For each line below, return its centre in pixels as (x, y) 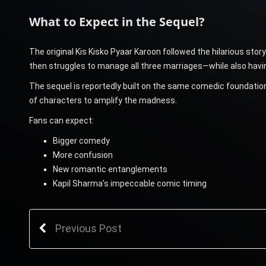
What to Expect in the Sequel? (117, 21)
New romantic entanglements (110, 169)
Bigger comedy (81, 140)
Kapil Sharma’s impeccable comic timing (129, 183)
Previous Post (88, 228)
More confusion (83, 155)
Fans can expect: (61, 120)
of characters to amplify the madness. (103, 100)
